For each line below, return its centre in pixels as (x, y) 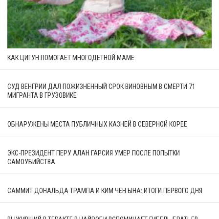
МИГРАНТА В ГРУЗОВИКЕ (42, 95)
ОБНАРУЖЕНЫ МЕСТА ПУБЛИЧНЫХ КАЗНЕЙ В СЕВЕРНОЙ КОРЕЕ (97, 124)
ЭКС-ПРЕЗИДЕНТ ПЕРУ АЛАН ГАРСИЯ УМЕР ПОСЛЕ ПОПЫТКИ (94, 153)
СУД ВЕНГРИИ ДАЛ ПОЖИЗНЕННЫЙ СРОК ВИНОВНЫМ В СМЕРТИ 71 (101, 86)
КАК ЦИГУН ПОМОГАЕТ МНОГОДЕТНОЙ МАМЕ (71, 57)
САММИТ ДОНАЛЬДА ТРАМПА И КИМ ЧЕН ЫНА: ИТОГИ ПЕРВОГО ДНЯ (105, 190)
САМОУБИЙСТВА (31, 162)
